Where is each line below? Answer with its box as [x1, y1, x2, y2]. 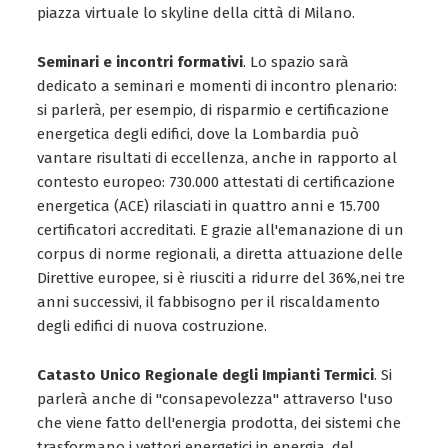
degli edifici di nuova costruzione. [37, 317, 268, 335]
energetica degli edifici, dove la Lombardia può [37, 125, 360, 143]
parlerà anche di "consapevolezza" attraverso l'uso [37, 390, 394, 408]
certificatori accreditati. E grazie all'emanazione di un [37, 221, 405, 239]
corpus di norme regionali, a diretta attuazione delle [37, 245, 404, 263]
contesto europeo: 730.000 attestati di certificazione [37, 173, 396, 191]
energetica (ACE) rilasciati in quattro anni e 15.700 [37, 197, 381, 215]
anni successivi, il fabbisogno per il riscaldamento [37, 293, 381, 311]
